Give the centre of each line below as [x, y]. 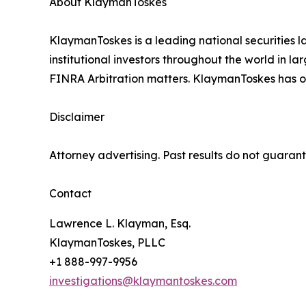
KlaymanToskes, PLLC [107, 242]
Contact [70, 193]
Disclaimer [77, 116]
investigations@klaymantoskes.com [143, 280]
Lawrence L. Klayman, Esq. [120, 223]
